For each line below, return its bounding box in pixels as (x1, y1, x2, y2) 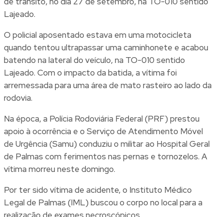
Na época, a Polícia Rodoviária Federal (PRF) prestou (4, 113, 200, 124)
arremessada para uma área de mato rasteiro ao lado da (4, 80, 212, 91)
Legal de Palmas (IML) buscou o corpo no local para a (4, 197, 202, 208)
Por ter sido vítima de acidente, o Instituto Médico (4, 185, 192, 196)
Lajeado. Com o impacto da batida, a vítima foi (4, 67, 177, 78)
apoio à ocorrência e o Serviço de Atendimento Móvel (4, 126, 203, 137)
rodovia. (4, 93, 32, 104)
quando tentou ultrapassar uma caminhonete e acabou (4, 42, 208, 53)
